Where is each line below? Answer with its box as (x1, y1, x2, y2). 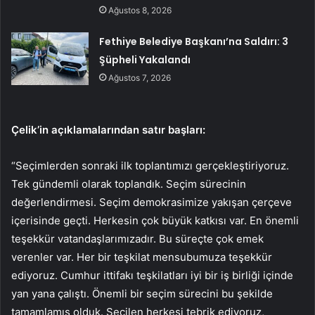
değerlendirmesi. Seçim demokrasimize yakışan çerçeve (11, 195, 292, 210)
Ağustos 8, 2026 (108, 5, 172, 16)
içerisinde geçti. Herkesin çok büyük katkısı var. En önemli (11, 214, 299, 228)
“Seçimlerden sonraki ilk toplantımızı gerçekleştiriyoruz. (11, 159, 289, 173)
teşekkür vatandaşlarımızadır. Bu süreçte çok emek (11, 232, 264, 246)
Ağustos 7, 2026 (108, 72, 172, 84)
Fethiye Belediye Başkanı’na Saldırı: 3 (99, 34, 289, 49)
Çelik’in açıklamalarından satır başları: (11, 123, 205, 137)
